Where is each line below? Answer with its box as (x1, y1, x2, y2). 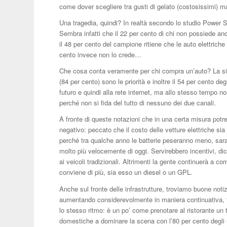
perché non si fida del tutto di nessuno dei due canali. (59, 98, 216, 108)
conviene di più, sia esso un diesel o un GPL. (59, 167, 193, 177)
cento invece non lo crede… (59, 50, 142, 60)
